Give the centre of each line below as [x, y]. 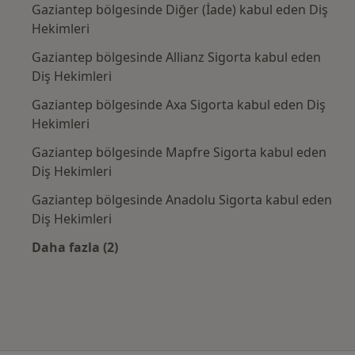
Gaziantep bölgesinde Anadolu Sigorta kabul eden [182, 199]
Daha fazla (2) [75, 247]
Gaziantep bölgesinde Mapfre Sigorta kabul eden [179, 152]
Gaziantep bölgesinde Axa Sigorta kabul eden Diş [179, 104]
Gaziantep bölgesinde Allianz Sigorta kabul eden [176, 57]
